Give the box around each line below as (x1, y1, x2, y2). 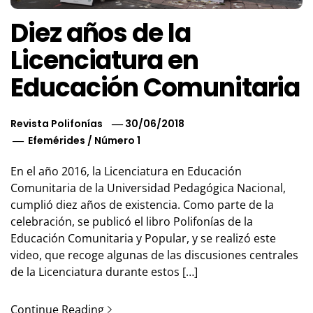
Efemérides (28, 133, 86, 148)
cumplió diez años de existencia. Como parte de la (10, 197, 274, 213)
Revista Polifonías (10, 117, 103, 131)
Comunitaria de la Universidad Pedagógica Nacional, (10, 180, 286, 196)
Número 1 (94, 133, 141, 148)
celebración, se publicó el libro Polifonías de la (10, 214, 253, 230)
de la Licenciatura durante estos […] (10, 264, 198, 280)
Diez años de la (10, 15, 191, 52)
